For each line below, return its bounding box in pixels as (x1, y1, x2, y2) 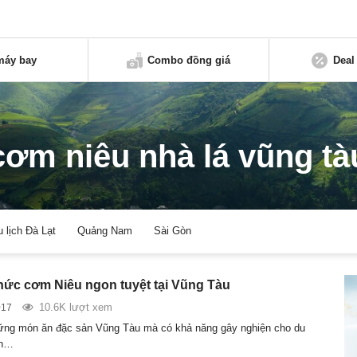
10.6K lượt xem (38, 300, 112, 313)
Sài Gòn (154, 225, 192, 237)
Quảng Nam (77, 225, 133, 237)
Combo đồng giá (147, 53, 231, 66)
